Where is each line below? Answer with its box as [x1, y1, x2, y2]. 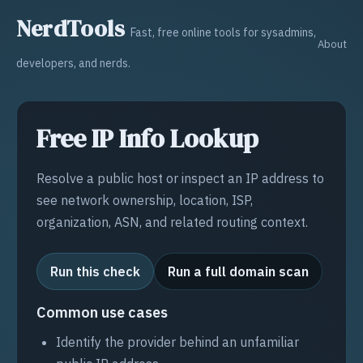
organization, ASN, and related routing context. [36, 214, 308, 230]
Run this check [50, 263, 140, 280]
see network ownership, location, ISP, [36, 192, 253, 208]
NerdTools [16, 13, 126, 44]
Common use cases [36, 303, 168, 322]
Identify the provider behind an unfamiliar [56, 334, 299, 350]
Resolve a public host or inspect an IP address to [36, 170, 324, 186]
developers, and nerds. [16, 56, 130, 70]
